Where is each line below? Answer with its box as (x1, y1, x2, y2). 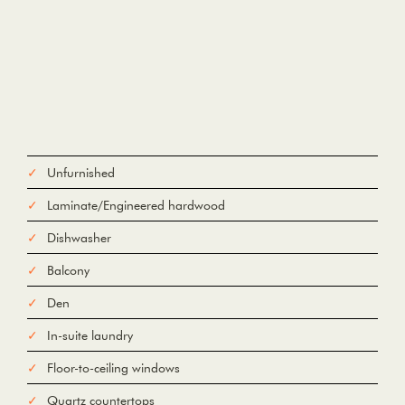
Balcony (47, 262, 89, 279)
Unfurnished (47, 165, 115, 182)
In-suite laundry (47, 327, 133, 344)
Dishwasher (47, 230, 111, 247)
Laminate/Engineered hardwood (47, 197, 225, 214)
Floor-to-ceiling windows (47, 360, 180, 377)
